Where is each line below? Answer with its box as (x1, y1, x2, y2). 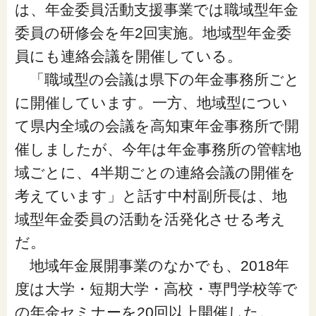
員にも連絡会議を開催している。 (14, 48, 242, 65)
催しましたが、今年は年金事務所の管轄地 (14, 141, 301, 158)
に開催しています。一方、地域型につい (14, 95, 288, 111)
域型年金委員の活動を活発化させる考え (14, 211, 286, 228)
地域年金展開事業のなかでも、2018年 (14, 257, 289, 274)
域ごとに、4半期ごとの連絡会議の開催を (14, 164, 296, 181)
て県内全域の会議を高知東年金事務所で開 (14, 118, 299, 135)
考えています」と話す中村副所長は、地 (14, 188, 287, 205)
